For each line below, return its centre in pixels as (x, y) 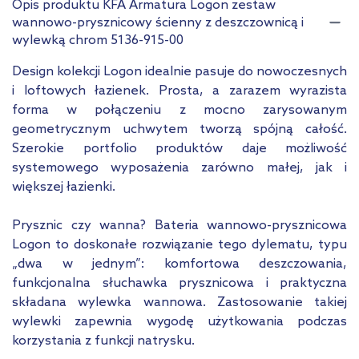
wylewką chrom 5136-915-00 (98, 41)
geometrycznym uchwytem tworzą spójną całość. (179, 130)
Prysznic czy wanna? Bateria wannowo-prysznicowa (179, 226)
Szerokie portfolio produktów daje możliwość (179, 149)
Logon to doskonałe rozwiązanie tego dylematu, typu (179, 245)
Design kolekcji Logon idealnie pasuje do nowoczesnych (179, 72)
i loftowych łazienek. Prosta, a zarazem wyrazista (179, 91)
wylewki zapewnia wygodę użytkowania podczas (179, 322)
